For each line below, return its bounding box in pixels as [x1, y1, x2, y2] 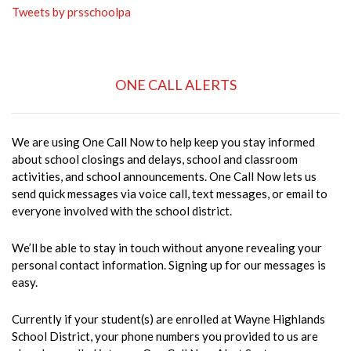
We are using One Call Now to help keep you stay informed [12, 135, 315, 149]
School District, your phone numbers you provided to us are [12, 329, 318, 343]
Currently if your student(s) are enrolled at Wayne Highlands [12, 312, 325, 326]
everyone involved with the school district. [12, 204, 232, 218]
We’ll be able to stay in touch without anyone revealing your [12, 241, 322, 255]
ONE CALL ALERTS [114, 76, 237, 93]
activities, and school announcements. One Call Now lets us [12, 169, 317, 183]
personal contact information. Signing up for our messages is [12, 258, 326, 272]
